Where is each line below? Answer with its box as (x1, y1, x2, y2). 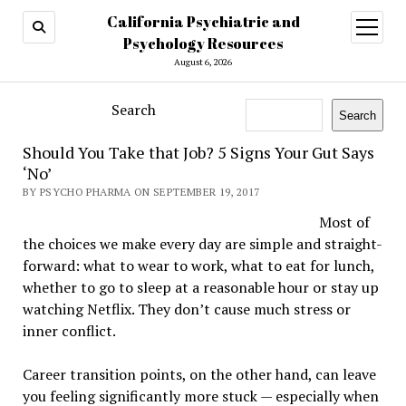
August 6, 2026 (174, 56, 232, 68)
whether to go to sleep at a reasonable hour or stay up (22, 277, 379, 297)
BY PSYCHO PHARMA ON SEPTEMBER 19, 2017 (22, 185, 260, 198)
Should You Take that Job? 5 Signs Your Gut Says (22, 141, 374, 163)
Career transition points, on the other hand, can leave (22, 364, 376, 384)
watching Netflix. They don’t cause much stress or (22, 299, 351, 319)
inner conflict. (22, 321, 116, 341)
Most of (318, 212, 370, 232)
